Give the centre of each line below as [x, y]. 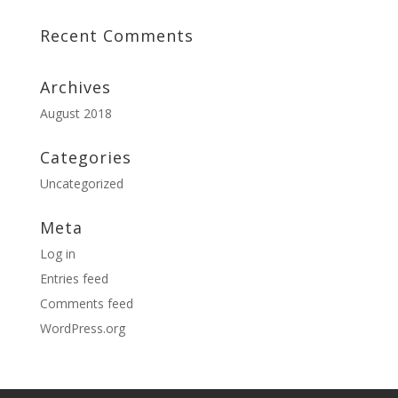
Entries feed [74, 279]
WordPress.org [82, 328]
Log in [57, 254]
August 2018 [76, 113]
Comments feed [86, 303]
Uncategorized [81, 183]
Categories [85, 157]
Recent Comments [116, 36]
